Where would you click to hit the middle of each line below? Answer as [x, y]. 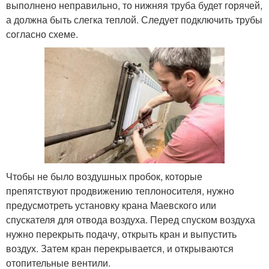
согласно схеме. [42, 34]
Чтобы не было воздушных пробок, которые [104, 176]
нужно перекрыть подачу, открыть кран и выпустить [121, 234]
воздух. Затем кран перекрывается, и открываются [120, 248]
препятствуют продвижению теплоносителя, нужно [120, 190]
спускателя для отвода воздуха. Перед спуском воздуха [131, 219]
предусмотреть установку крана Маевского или [111, 205]
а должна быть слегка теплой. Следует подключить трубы [134, 19]
